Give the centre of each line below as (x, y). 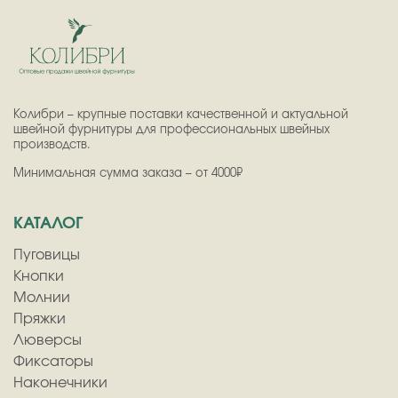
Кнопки (39, 276)
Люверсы (48, 340)
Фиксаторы (53, 361)
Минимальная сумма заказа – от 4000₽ (128, 173)
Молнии (42, 297)
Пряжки (40, 318)
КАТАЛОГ (48, 223)
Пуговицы (47, 255)
